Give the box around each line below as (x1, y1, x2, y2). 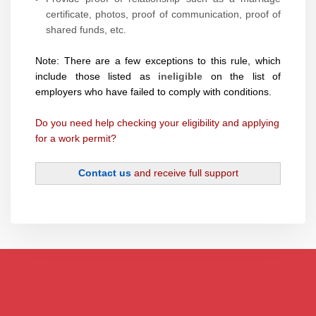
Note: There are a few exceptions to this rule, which (35, 56, 281, 66)
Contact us (78, 168, 131, 178)
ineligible (158, 71, 211, 82)
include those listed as (35, 71, 158, 82)
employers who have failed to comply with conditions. (35, 87, 272, 97)
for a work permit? (35, 133, 116, 144)
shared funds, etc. (46, 25, 126, 35)
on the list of (210, 71, 281, 82)
